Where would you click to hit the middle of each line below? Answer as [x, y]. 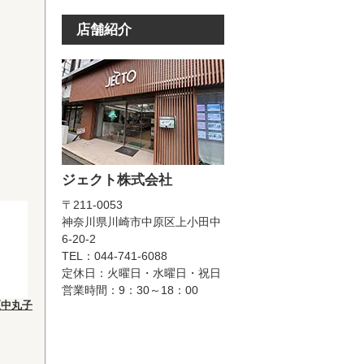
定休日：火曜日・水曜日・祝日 [141, 273]
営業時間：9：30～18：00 [130, 290]
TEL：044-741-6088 [115, 256]
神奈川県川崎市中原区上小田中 [141, 222]
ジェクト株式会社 [117, 180]
